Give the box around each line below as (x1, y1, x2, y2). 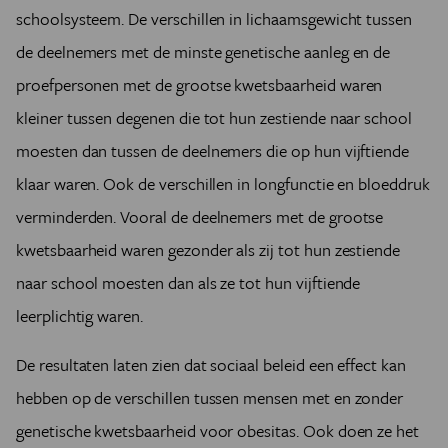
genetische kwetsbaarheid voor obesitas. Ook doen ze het (16, 418, 420, 443)
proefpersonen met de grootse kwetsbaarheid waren (16, 72, 383, 97)
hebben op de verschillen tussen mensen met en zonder (16, 385, 404, 410)
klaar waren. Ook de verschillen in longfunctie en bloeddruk (16, 171, 430, 196)
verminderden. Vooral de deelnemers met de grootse (16, 204, 384, 229)
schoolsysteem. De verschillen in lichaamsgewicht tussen (16, 6, 413, 31)
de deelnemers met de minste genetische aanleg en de (16, 39, 391, 64)
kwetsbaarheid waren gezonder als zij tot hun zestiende (16, 237, 401, 262)
